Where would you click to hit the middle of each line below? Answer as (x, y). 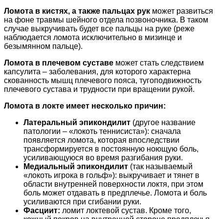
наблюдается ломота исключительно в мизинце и (93, 37)
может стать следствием (159, 63)
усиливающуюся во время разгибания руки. (103, 157)
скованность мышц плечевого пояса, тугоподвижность (103, 80)
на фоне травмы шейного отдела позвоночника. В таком (106, 20)
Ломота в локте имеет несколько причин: (85, 106)
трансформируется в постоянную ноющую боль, (111, 149)
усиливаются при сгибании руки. (82, 201)
